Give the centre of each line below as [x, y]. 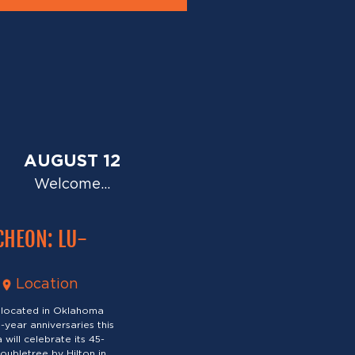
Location [47, 284]
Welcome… [72, 185]
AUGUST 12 [72, 162]
